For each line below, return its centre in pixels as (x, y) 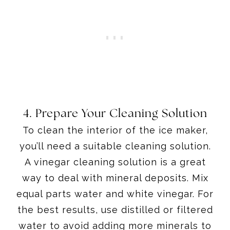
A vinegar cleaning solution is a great (115, 162)
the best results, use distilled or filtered (115, 209)
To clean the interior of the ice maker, (115, 130)
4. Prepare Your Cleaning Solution (115, 113)
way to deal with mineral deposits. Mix (115, 178)
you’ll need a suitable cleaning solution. (115, 146)
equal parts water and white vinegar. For (115, 194)
